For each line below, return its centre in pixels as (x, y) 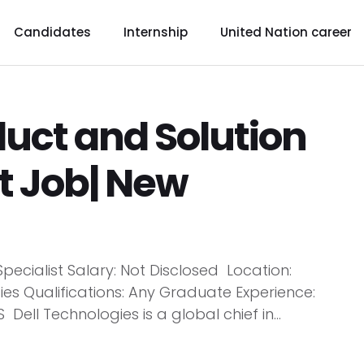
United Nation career (286, 32)
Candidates (52, 32)
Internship (155, 32)
